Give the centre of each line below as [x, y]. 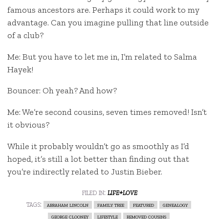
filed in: [95, 192]
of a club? [25, 35]
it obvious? [28, 125]
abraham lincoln [67, 205]
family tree [110, 205]
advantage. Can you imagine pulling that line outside [108, 22]
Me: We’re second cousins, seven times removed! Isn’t [107, 112]
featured [143, 205]
